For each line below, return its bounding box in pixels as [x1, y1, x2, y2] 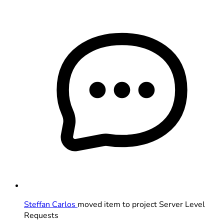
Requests [24, 209, 58, 221]
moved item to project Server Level [77, 198, 205, 210]
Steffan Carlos [24, 198, 77, 210]
